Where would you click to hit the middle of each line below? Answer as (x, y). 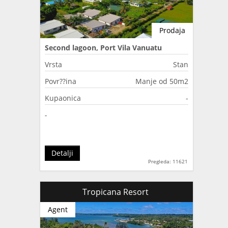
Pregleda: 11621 (168, 161)
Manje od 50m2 (162, 81)
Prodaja (172, 30)
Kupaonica (63, 98)
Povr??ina (61, 81)
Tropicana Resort (117, 192)
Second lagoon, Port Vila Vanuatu (103, 47)
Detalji (62, 153)
